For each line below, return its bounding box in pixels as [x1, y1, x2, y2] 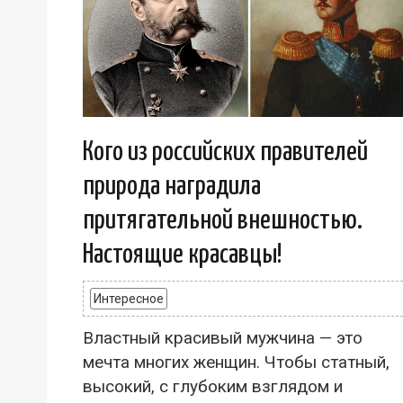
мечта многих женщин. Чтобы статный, [83, 351, 390, 372]
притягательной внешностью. [83, 206, 363, 234]
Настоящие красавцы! [83, 240, 282, 268]
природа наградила [83, 172, 261, 200]
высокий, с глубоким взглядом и [83, 375, 343, 397]
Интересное [94, 291, 164, 306]
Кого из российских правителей [83, 138, 368, 166]
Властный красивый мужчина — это [83, 327, 363, 348]
